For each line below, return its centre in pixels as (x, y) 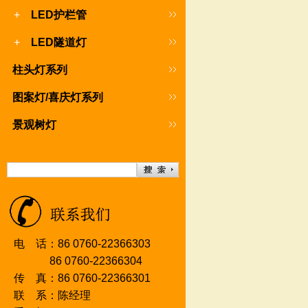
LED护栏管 (56, 15)
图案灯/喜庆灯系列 (58, 97)
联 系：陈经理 (52, 295)
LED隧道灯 (56, 42)
